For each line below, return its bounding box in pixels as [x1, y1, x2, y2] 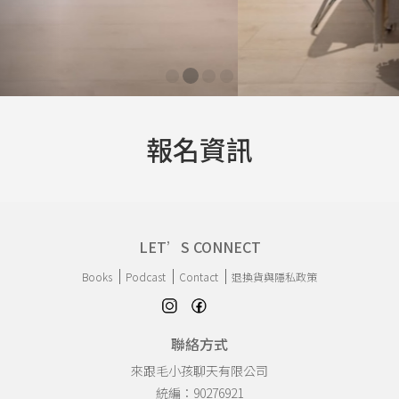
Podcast [126, 268, 166, 284]
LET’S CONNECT [138, 235, 261, 257]
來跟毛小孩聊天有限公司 [131, 361, 268, 379]
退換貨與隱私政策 [232, 268, 317, 284]
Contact [179, 268, 218, 284]
